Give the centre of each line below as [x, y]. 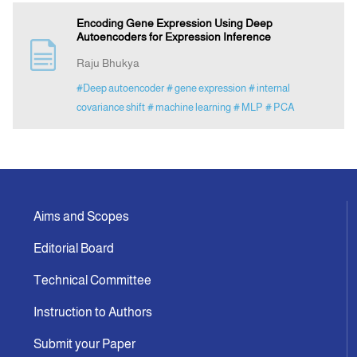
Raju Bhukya [108, 63]
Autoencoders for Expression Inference [173, 37]
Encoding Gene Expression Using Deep [174, 24]
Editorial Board [74, 249]
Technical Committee [92, 280]
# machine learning [189, 108]
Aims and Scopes [81, 217]
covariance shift [110, 108]
